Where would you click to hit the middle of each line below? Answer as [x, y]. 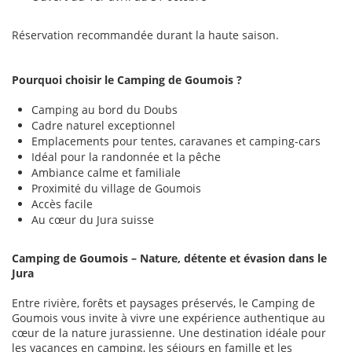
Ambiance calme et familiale [106, 173]
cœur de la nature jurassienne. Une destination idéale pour [169, 333]
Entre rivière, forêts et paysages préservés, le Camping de [163, 303]
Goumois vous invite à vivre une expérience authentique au [169, 318]
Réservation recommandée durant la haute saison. [145, 35]
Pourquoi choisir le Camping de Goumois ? [127, 80]
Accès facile [62, 204]
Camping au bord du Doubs [104, 110]
